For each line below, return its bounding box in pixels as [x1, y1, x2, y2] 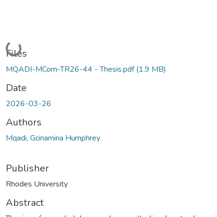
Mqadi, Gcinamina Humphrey [6, 132, 100, 143]
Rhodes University [6, 178, 68, 189]
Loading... [7, 43, 39, 54]
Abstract [6, 196, 44, 209]
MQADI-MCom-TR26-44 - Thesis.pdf [6, 63, 136, 75]
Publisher [6, 161, 49, 175]
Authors [6, 115, 42, 129]
